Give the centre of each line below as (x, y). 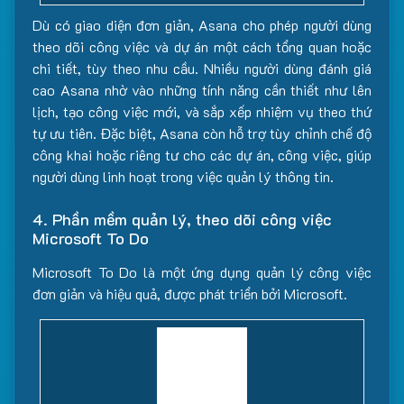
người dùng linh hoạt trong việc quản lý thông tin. (183, 176)
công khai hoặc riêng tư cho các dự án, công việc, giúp (202, 155)
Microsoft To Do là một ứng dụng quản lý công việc (202, 272)
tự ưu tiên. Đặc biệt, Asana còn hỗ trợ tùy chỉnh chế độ (202, 133)
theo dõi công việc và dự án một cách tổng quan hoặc (202, 46)
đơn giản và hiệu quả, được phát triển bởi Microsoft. (190, 294)
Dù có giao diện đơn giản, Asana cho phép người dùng (202, 25)
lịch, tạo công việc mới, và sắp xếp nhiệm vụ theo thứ (202, 111)
